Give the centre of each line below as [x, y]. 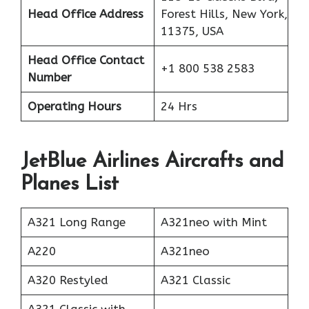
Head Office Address [85, 13]
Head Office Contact [86, 60]
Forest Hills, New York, [224, 13]
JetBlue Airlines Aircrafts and [152, 162]
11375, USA [192, 31]
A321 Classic [195, 280]
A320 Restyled [68, 280]
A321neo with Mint [213, 222]
